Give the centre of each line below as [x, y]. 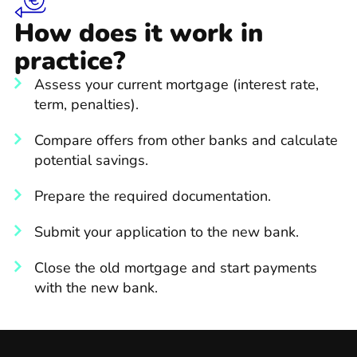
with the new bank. [96, 287]
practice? [70, 61]
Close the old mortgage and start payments [176, 267]
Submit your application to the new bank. [167, 231]
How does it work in [139, 33]
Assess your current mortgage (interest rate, [177, 84]
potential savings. [91, 160]
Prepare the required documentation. [153, 196]
